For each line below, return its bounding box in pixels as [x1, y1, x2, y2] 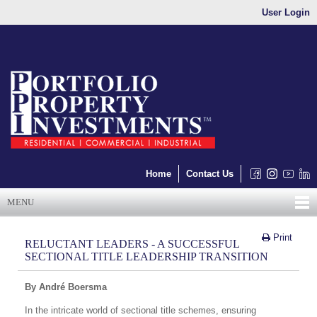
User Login [262, 7, 310, 18]
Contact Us [186, 168, 234, 179]
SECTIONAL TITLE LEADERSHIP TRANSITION [25, 250, 268, 263]
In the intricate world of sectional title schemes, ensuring [25, 305, 256, 316]
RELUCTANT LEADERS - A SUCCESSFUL [25, 238, 239, 250]
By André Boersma [25, 282, 107, 292]
